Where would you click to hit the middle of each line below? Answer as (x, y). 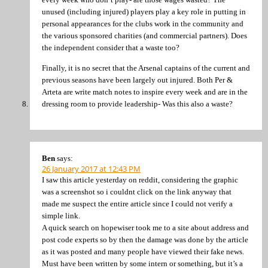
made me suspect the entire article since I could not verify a (137, 204)
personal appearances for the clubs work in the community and (143, 24)
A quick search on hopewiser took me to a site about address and (145, 228)
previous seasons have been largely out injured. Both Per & (137, 80)
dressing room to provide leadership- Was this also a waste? (137, 103)
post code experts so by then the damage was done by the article (145, 240)
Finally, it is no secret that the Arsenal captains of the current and (146, 68)
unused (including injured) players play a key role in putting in (144, 12)
